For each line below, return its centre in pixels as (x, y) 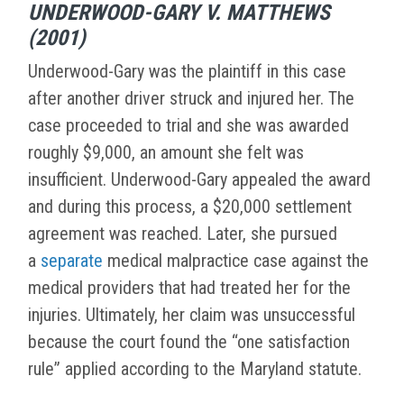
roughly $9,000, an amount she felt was (166, 153)
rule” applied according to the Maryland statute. (195, 369)
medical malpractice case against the (236, 261)
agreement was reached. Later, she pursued (183, 234)
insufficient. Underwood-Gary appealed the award (199, 180)
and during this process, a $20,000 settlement (190, 207)
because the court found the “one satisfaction (189, 342)
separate (72, 261)
